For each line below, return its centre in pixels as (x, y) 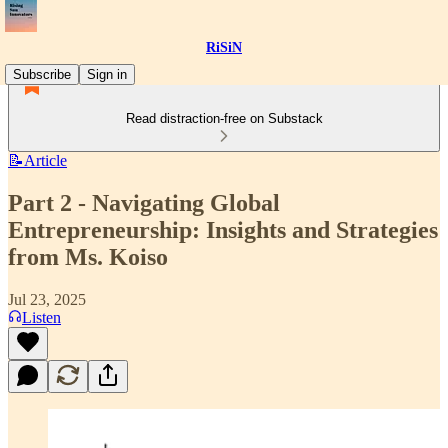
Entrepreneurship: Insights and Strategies (223, 229)
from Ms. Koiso (88, 256)
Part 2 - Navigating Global (144, 202)
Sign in (107, 74)
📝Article (37, 160)
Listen (41, 317)
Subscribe (42, 74)
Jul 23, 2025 (47, 299)
